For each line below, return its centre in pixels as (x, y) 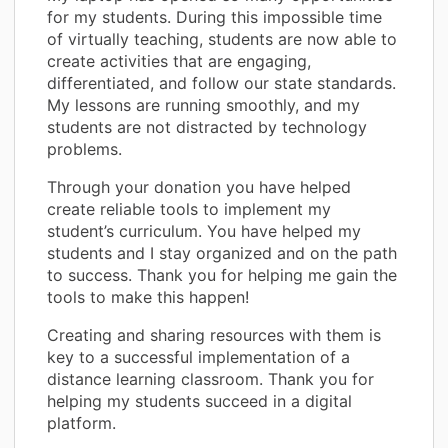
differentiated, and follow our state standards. (221, 82)
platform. (81, 422)
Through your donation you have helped (199, 186)
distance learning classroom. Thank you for (210, 378)
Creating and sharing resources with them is (214, 334)
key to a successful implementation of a (198, 356)
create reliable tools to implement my (189, 208)
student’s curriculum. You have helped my (204, 230)
